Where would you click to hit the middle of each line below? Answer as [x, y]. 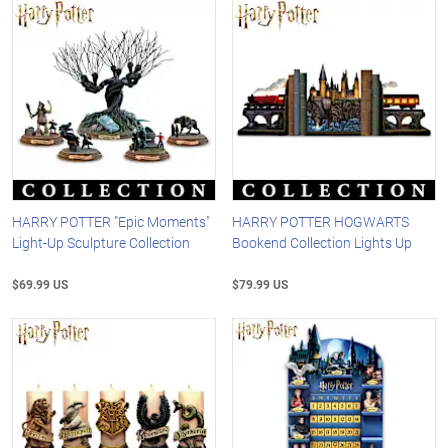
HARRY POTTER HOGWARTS [321, 222]
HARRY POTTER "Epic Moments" [111, 222]
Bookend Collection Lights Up [322, 243]
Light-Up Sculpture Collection [101, 243]
